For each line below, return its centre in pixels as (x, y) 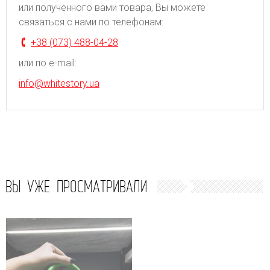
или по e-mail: (48, 63)
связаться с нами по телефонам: (91, 22)
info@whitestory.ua (59, 83)
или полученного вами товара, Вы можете (112, 7)
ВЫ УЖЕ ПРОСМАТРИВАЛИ (76, 186)
